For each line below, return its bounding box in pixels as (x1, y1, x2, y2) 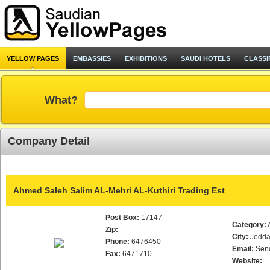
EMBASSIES (73, 55, 111, 62)
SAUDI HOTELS (181, 55, 230, 62)
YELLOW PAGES (7, 55, 59, 62)
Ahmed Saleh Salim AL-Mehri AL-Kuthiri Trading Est (13, 186, 225, 195)
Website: (232, 257, 262, 265)
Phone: (105, 237, 130, 246)
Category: (232, 221, 266, 229)
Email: (232, 245, 254, 253)
